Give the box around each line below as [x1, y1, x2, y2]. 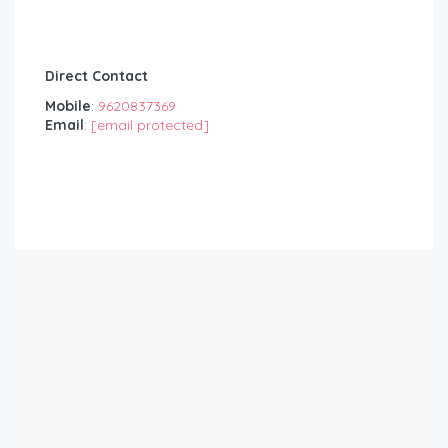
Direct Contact [45, 66, 148, 85]
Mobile [45, 96, 91, 115]
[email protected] [91, 115, 209, 134]
